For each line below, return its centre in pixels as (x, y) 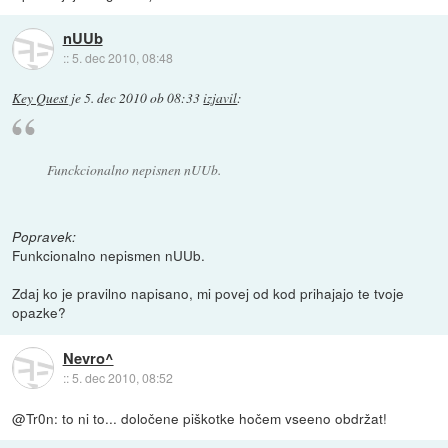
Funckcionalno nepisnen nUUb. (133, 169)
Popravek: (44, 237)
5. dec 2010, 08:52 (122, 377)
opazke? (39, 312)
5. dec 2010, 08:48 (122, 58)
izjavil (220, 97)
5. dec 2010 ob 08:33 (142, 97)
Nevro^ (88, 357)
